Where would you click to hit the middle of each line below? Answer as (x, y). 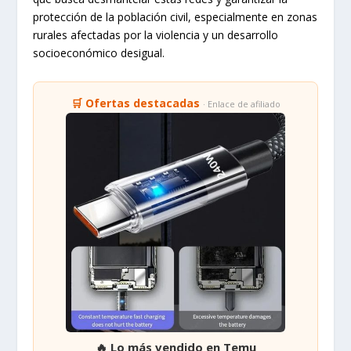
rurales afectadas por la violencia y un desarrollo (156, 34)
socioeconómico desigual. (99, 52)
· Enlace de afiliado (241, 103)
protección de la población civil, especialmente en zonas (175, 16)
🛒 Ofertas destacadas (137, 103)
